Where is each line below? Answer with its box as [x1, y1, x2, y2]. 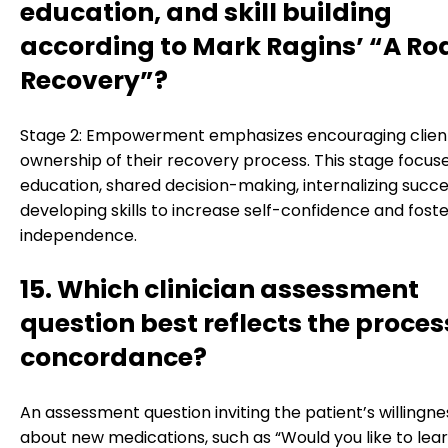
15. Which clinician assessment [20, 271, 419, 307]
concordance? [20, 339, 207, 375]
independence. [20, 223, 137, 247]
